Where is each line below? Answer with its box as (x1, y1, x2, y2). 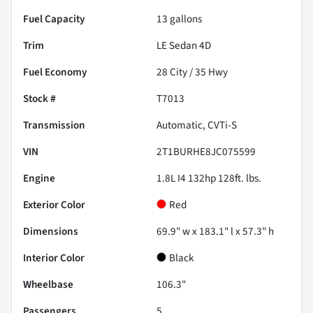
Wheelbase (23, 277, 73, 293)
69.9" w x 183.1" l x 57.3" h (156, 224, 274, 240)
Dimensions (23, 224, 78, 240)
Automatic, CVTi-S (156, 117, 237, 133)
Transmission (23, 117, 85, 133)
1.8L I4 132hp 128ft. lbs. (156, 170, 261, 187)
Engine (23, 170, 55, 187)
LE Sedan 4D (156, 38, 211, 54)
